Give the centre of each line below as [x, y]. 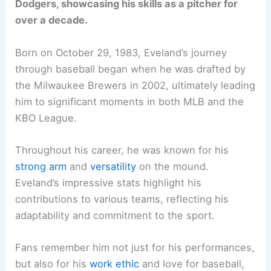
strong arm [41, 166]
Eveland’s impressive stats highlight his [109, 182]
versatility [113, 166]
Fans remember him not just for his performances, [135, 248]
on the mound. [173, 166]
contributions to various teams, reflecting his [122, 199]
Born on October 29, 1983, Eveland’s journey [121, 52]
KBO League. [46, 118]
